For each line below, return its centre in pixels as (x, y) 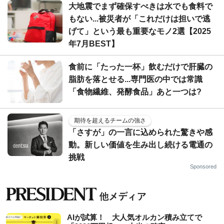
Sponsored (203, 166)
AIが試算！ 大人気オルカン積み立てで (134, 217)
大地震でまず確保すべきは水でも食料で (140, 6)
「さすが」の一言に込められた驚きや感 (140, 132)
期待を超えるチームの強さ (110, 120)
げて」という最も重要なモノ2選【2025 (140, 31)
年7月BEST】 (94, 43)
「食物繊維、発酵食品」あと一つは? (135, 91)
